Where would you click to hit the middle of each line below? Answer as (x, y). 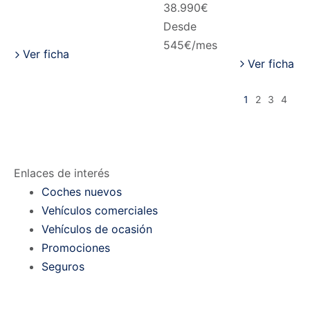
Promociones (76, 248)
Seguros (63, 266)
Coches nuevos (82, 192)
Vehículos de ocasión (97, 229)
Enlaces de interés (62, 173)
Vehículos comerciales (100, 210)
